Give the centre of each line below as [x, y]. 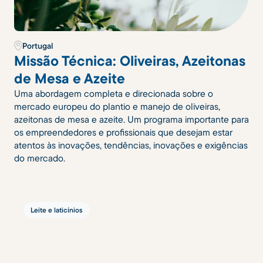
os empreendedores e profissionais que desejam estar [123, 132]
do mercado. [40, 158]
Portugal [38, 45]
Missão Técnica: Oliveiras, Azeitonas [130, 60]
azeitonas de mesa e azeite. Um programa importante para [131, 119]
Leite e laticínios [57, 210]
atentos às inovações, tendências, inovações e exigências [131, 145]
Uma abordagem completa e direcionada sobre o [114, 93]
